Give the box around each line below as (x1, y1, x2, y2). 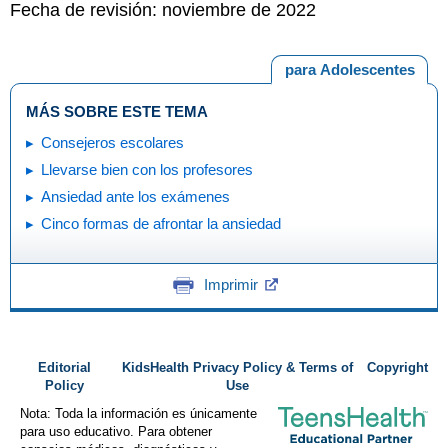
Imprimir (203, 275, 258, 293)
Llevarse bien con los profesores (41, 161, 253, 178)
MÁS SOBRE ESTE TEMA (26, 103, 208, 120)
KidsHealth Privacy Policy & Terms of (122, 360, 354, 375)
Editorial (37, 360, 91, 375)
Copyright (367, 360, 428, 375)
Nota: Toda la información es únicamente (20, 406, 257, 421)
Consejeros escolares (41, 134, 184, 151)
